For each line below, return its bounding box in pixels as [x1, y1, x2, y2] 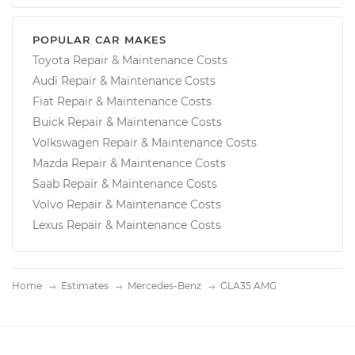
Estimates [61, 280, 109, 292]
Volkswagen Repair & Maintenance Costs [32, 136, 257, 150]
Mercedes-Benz [128, 280, 201, 292]
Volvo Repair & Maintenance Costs [32, 197, 221, 212]
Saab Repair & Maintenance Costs [32, 177, 217, 191]
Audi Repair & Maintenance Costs [32, 74, 216, 88]
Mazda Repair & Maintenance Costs [32, 156, 226, 170]
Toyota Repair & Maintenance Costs [32, 53, 227, 67]
